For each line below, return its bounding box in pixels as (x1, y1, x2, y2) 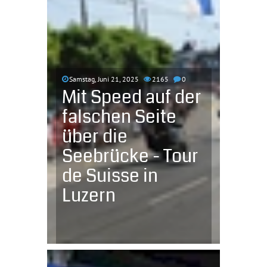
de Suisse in (61, 163, 158, 188)
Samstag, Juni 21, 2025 (69, 74, 139, 83)
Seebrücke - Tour (61, 144, 198, 169)
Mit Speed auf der (61, 85, 201, 110)
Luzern (61, 183, 116, 208)
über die (61, 124, 128, 149)
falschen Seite (61, 104, 176, 129)
